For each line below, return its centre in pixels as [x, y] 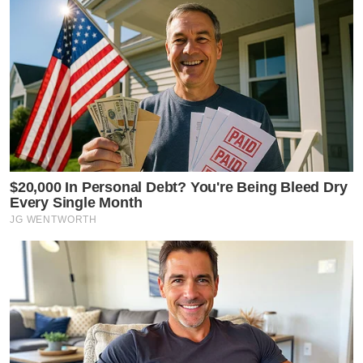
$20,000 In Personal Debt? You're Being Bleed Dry [179, 187]
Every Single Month [76, 202]
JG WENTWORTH [54, 219]
